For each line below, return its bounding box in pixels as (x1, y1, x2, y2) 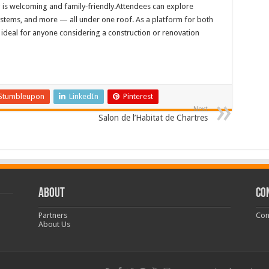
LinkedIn (68, 92, 98, 101)
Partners (38, 211, 67, 220)
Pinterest (122, 92, 153, 101)
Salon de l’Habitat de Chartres (98, 113, 208, 123)
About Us (38, 220, 70, 229)
